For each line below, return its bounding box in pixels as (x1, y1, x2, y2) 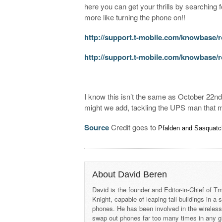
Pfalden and (158, 124, 195, 132)
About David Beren (92, 169, 167, 179)
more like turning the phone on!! (84, 11, 186, 22)
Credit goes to (109, 121, 159, 132)
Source (84, 121, 110, 133)
